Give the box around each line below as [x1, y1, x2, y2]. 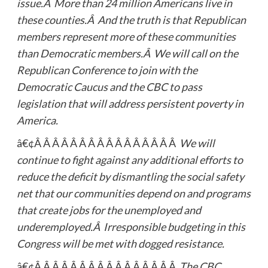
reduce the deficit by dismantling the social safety [16, 169, 244, 183]
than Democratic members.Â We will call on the [16, 46, 238, 60]
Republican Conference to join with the [16, 63, 197, 77]
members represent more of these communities [16, 29, 236, 43]
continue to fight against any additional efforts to [16, 153, 243, 166]
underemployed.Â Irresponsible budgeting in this [16, 220, 245, 233]
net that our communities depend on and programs [16, 186, 251, 200]
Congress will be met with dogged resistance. [16, 236, 224, 250]
